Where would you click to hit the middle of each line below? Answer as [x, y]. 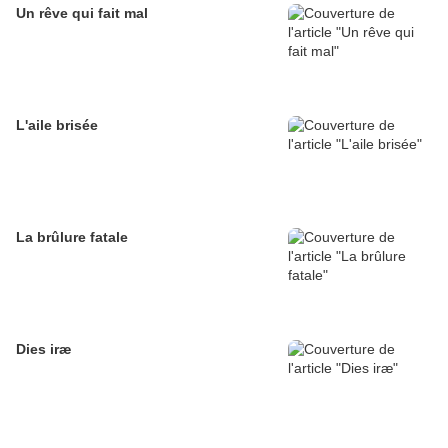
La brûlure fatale [72, 237]
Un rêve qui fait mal [82, 13]
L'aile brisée [57, 125]
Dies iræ [43, 349]
